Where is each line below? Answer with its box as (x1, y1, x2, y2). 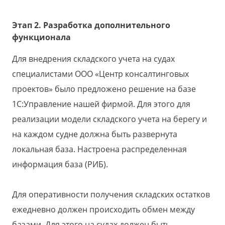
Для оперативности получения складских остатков (12, 189, 210, 200)
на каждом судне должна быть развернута (12, 129, 177, 140)
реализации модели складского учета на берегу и (12, 114, 207, 125)
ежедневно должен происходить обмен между (12, 204, 195, 215)
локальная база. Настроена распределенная (12, 144, 187, 155)
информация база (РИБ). (12, 159, 108, 170)
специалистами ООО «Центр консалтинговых (12, 68, 189, 80)
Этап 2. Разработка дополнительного (12, 20, 170, 31)
